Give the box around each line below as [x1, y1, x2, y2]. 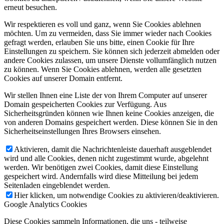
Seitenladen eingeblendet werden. [4, 181, 110, 190]
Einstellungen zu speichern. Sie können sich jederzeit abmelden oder [4, 47, 219, 56]
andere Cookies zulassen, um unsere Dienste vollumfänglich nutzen [4, 56, 216, 65]
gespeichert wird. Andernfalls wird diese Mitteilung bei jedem [4, 172, 198, 181]
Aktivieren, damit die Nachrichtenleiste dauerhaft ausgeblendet [14, 145, 211, 154]
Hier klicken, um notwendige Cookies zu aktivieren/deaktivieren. [14, 191, 219, 200]
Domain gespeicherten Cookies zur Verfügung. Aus [4, 100, 166, 109]
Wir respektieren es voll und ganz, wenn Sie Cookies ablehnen [4, 20, 201, 29]
